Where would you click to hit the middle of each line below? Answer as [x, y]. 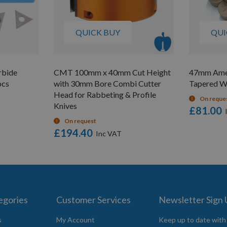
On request [80, 121]
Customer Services [93, 200]
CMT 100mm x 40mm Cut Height [112, 72]
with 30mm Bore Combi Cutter [107, 83]
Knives [65, 105]
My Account [75, 220]
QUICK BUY [98, 32]
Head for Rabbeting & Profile [105, 94]
